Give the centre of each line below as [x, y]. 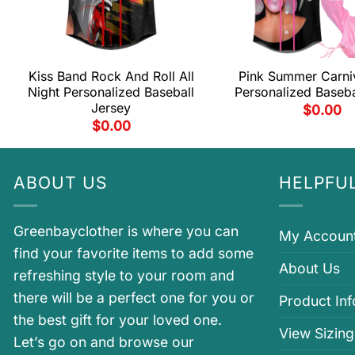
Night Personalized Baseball [111, 92]
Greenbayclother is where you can [126, 231]
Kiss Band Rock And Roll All [111, 76]
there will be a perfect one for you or [134, 298]
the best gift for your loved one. [118, 320]
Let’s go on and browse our [104, 342]
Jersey [111, 107]
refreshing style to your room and [124, 276]
